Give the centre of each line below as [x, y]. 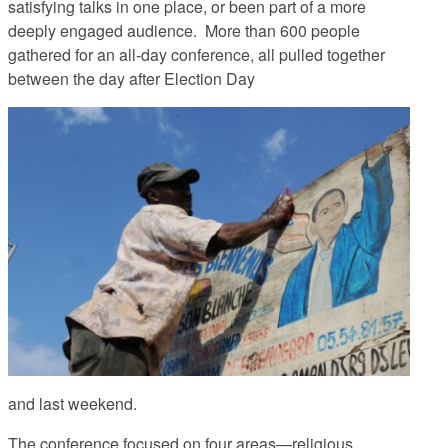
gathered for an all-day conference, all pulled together [196, 55]
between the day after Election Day [131, 79]
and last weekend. [72, 404]
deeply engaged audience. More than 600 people [184, 31]
